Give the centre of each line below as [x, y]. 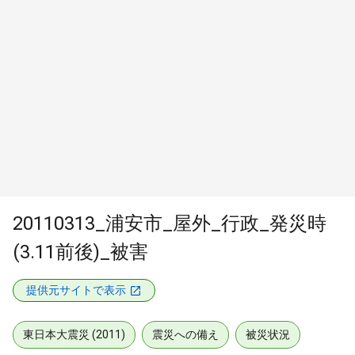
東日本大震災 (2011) [74, 334]
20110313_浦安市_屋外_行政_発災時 [170, 223]
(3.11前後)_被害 [80, 252]
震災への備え [185, 334]
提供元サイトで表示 [76, 290]
